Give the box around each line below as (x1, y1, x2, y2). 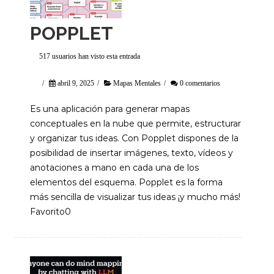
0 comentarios (180, 80, 220, 87)
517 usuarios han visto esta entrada (39, 53, 140, 60)
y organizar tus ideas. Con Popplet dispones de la (30, 133, 239, 144)
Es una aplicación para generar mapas (30, 103, 190, 114)
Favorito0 (30, 206, 71, 217)
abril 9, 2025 (57, 80, 94, 87)
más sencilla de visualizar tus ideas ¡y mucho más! (30, 191, 240, 202)
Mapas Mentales (113, 80, 161, 87)
